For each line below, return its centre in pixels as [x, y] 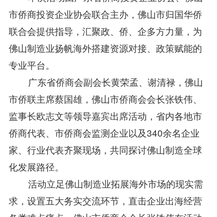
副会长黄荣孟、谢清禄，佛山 [143, 82]
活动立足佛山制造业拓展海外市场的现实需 [106, 184]
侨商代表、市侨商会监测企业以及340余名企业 [104, 133]
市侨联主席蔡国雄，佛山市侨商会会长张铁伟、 [105, 99]
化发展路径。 [36, 167]
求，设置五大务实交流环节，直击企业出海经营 [105, 201]
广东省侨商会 [46, 82]
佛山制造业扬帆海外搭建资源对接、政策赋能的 [105, 48]
